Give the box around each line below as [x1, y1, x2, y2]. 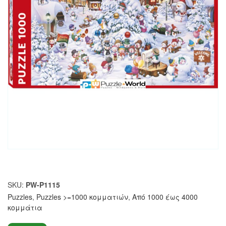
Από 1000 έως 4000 [132, 191, 198, 202]
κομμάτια [8, 202, 42, 212]
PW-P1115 [26, 179, 60, 190]
